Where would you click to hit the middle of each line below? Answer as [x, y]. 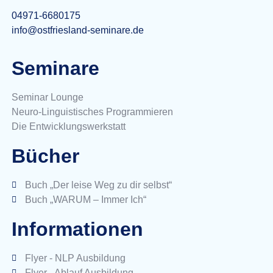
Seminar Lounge [47, 97]
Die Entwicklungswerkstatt [68, 127]
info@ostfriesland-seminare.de [77, 30]
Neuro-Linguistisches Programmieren [92, 112]
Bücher [45, 156]
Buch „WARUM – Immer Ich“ [86, 200]
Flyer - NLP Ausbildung [76, 258]
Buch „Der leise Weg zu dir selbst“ [99, 185]
